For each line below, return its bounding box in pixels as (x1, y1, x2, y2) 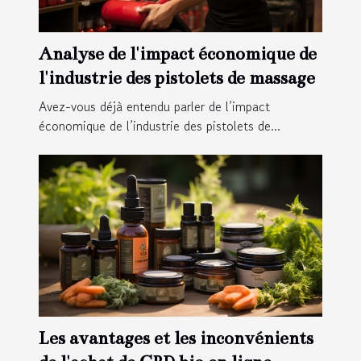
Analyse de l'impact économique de (39, 43, 317, 65)
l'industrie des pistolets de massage (39, 67, 315, 89)
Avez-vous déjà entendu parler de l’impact (39, 97, 270, 117)
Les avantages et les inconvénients (39, 327, 313, 350)
